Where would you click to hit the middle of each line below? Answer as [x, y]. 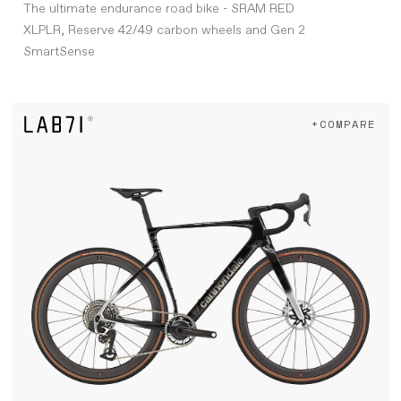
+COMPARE [344, 124]
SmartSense [59, 52]
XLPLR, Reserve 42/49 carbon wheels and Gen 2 [164, 31]
